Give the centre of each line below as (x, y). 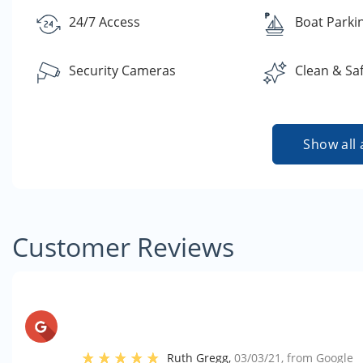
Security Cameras (122, 70)
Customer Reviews (123, 247)
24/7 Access (105, 22)
